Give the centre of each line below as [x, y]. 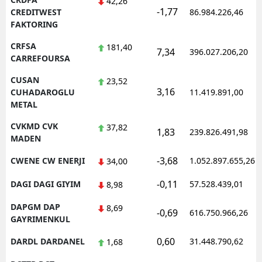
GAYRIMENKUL [40, 219]
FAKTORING [34, 24]
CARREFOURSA [40, 58]
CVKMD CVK [34, 126]
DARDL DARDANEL [48, 241]
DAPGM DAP [35, 206]
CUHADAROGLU [43, 92]
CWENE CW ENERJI [48, 160]
